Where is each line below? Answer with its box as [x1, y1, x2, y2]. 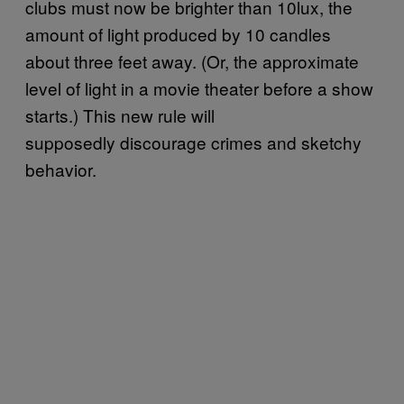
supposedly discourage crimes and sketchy [25, 129, 362, 154]
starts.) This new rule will [25, 102, 215, 127]
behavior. [25, 156, 101, 181]
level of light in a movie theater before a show [25, 75, 373, 100]
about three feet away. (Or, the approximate [25, 48, 359, 73]
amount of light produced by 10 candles [25, 21, 331, 46]
